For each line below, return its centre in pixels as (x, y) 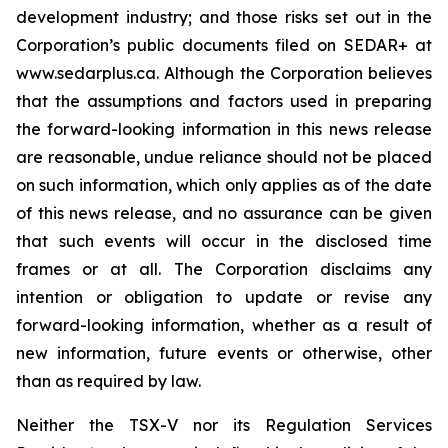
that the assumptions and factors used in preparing (224, 101)
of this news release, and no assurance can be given (224, 213)
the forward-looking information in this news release (224, 129)
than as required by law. (108, 381)
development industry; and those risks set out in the (224, 17)
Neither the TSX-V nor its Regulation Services (224, 425)
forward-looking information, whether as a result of (224, 325)
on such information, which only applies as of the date (224, 185)
